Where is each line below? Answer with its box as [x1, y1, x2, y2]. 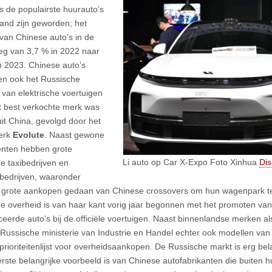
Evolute [13, 129, 44, 140]
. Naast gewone [44, 129, 104, 140]
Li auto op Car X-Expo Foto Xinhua [122, 157, 259, 167]
